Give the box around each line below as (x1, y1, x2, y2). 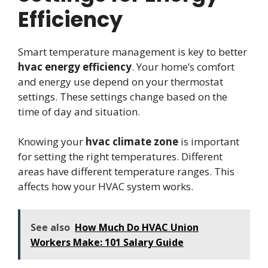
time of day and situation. (18, 104, 140, 118)
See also (31, 220, 70, 234)
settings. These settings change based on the (18, 89, 227, 103)
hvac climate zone (86, 135, 178, 149)
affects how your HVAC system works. (18, 179, 193, 194)
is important (178, 135, 239, 149)
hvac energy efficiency (18, 59, 132, 74)
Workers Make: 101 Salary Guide (31, 235, 184, 249)
